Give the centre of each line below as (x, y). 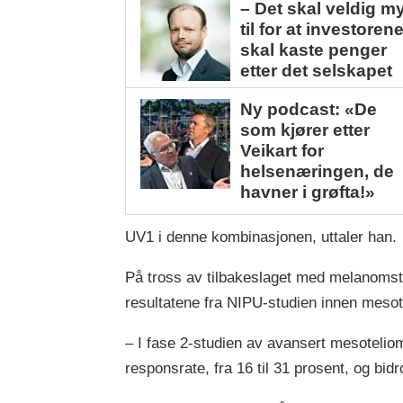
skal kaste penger (314, 50)
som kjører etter (305, 130)
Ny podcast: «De (309, 110)
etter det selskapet (317, 71)
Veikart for (282, 151)
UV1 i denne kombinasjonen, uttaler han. (261, 237)
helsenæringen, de (318, 172)
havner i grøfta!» (308, 193)
